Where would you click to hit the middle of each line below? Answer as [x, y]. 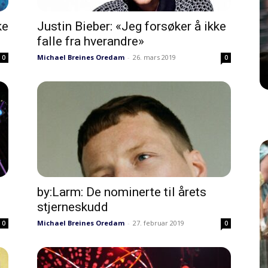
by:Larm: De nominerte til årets [122, 192]
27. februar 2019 [159, 223]
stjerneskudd [73, 207]
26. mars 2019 [154, 57]
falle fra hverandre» [91, 41]
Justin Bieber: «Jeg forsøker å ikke [132, 26]
